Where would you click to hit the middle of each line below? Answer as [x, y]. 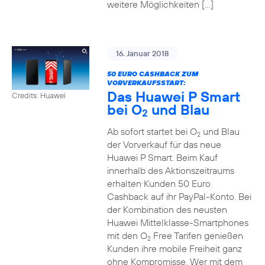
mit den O [127, 235]
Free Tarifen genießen [197, 235]
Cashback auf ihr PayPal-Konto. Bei [179, 196]
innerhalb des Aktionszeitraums [170, 170]
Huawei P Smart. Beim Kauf [162, 157]
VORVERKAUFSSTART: [146, 83]
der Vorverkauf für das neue [164, 144]
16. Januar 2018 [142, 53]
